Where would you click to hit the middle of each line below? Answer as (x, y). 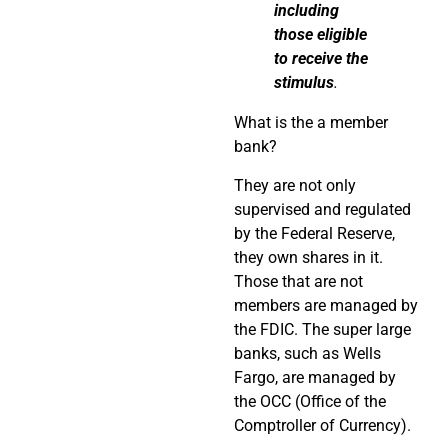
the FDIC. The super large (322, 329)
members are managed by (326, 305)
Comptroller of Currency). (322, 425)
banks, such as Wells (307, 353)
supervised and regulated (322, 209)
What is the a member (311, 123)
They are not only (295, 185)
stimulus (304, 83)
